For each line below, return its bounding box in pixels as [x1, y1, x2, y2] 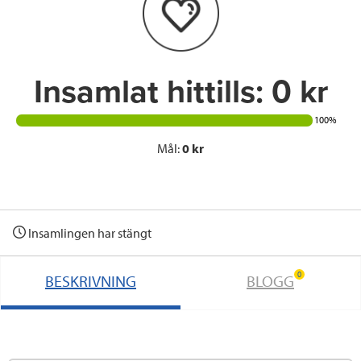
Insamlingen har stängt [28, 224, 151, 241]
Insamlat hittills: [33, 73, 272, 112]
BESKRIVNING [45, 270, 136, 291]
